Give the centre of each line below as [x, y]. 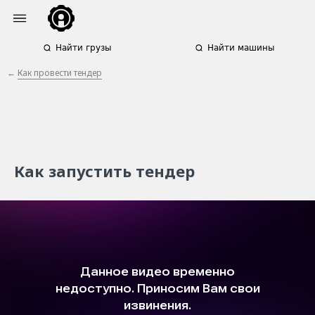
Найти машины [240, 48]
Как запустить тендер [104, 171]
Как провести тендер [60, 73]
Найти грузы [83, 48]
